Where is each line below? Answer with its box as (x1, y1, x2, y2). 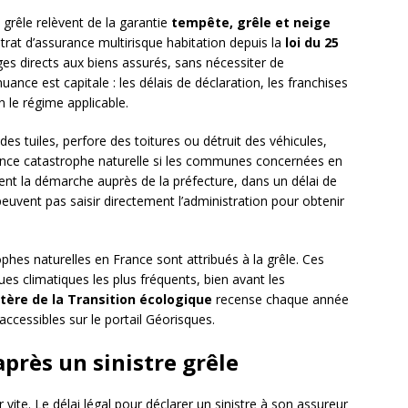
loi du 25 (285, 34, 339, 52)
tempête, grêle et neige (171, 14, 331, 32)
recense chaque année (212, 291, 349, 309)
